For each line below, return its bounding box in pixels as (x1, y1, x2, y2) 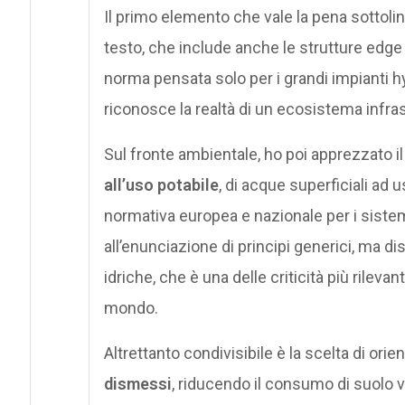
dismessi (103, 373, 172, 393)
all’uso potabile (103, 174, 219, 194)
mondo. (103, 297, 158, 317)
